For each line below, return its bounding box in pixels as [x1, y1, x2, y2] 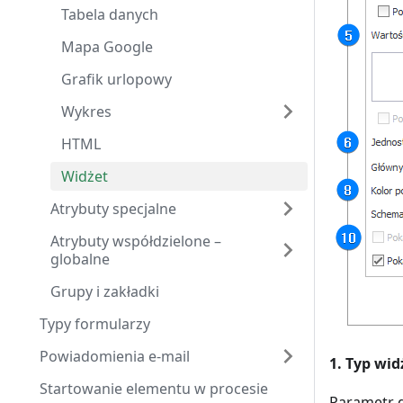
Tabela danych [61, 4, 158, 24]
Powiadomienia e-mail [40, 346, 190, 366]
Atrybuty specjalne [50, 199, 176, 219]
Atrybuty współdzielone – [50, 231, 221, 251]
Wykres [61, 102, 112, 121]
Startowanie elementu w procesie [40, 379, 268, 399]
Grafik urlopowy [61, 69, 172, 89]
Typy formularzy [40, 314, 150, 334]
